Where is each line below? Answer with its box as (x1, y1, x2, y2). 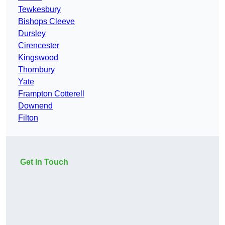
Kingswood (18, 53, 58, 62)
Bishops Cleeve (18, 17, 75, 26)
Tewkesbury (18, 5, 61, 14)
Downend (18, 101, 53, 110)
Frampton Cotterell (18, 89, 84, 98)
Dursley (18, 29, 46, 38)
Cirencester (18, 41, 59, 50)
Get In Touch (20, 158, 68, 167)
